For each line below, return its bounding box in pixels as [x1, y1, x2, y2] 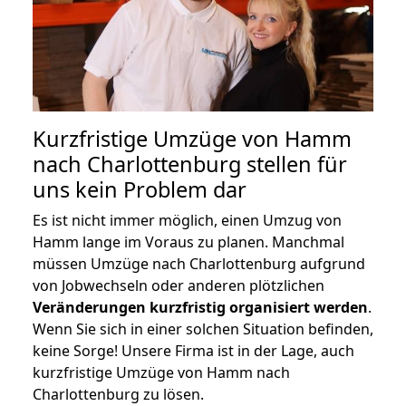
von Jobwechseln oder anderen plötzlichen [33, 275, 324, 295]
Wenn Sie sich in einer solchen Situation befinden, [33, 318, 373, 339]
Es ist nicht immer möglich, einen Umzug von [33, 209, 342, 230]
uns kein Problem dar [33, 174, 246, 204]
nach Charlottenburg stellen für [33, 149, 347, 179]
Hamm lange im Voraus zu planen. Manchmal [33, 231, 344, 252]
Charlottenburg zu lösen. [33, 383, 204, 404]
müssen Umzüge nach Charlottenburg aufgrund [33, 253, 365, 274]
